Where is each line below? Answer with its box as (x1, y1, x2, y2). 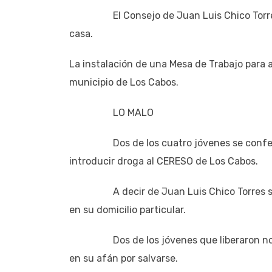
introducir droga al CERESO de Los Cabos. (69, 155, 258, 167)
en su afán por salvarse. (69, 252, 178, 264)
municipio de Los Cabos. (69, 76, 178, 88)
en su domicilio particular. (69, 203, 186, 216)
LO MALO (69, 106, 154, 118)
